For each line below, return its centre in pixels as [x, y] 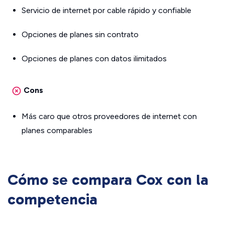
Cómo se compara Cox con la [108, 180]
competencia [52, 200]
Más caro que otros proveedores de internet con [109, 117]
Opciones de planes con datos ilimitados [94, 59]
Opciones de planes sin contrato [80, 35]
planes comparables [57, 131]
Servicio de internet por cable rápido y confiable [106, 11]
